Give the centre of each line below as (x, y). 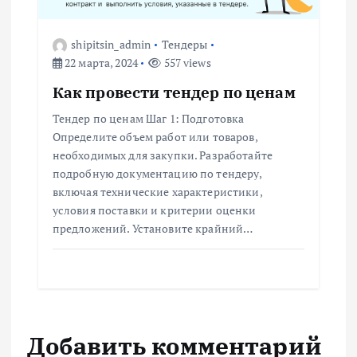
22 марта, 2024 (100, 62)
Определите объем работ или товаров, (155, 136)
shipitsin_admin (111, 44)
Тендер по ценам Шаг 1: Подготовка (148, 118)
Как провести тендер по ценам (174, 92)
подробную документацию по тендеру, (157, 173)
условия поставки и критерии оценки (154, 210)
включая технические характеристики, (157, 191)
